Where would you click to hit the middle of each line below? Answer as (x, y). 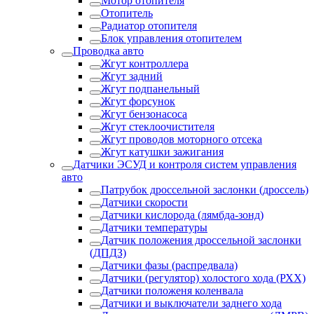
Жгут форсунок (138, 101)
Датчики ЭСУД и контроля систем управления (185, 164)
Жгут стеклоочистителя (158, 127)
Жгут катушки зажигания (162, 152)
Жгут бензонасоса (144, 114)
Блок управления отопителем (171, 38)
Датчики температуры (154, 227)
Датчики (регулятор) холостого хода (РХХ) (203, 278)
